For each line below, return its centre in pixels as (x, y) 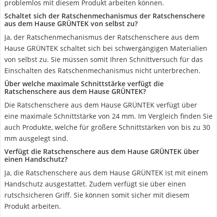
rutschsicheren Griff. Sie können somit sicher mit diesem (97, 195)
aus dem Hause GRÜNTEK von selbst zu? (71, 23)
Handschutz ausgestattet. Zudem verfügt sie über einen (95, 184)
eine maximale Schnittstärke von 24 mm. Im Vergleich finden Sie (108, 116)
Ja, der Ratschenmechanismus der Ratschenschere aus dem (102, 37)
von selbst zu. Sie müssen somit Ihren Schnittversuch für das (104, 59)
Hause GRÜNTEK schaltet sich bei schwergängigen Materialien (106, 48)
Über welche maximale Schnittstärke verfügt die (84, 84)
